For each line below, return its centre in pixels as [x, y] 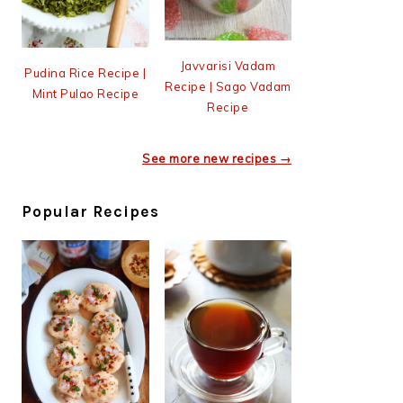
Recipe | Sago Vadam [228, 86]
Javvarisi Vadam [228, 65]
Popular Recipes [90, 211]
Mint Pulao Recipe [85, 93]
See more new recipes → [217, 158]
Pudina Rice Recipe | [85, 72]
